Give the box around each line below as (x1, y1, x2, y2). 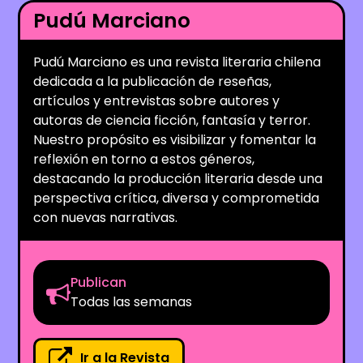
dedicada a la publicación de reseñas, (33, 71, 272, 91)
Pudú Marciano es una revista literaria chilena (33, 52, 322, 71)
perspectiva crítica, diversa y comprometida (33, 188, 320, 207)
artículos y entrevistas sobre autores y (33, 91, 280, 110)
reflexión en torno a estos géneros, (33, 149, 255, 169)
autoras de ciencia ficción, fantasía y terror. (33, 110, 311, 130)
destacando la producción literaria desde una (33, 169, 323, 188)
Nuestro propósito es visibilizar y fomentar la (33, 130, 317, 149)
